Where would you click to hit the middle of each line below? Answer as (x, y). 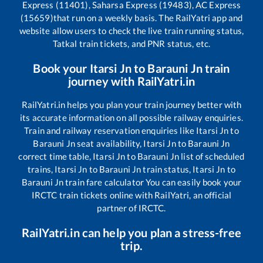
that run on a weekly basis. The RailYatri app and (148, 17)
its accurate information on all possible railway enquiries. (131, 117)
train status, (167, 169)
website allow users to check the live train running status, (131, 30)
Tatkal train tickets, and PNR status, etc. (131, 43)
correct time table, (56, 156)
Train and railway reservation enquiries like (110, 130)
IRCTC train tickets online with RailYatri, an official (131, 195)
